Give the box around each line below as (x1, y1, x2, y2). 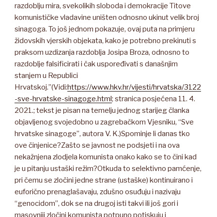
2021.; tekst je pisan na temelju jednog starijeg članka (15, 106, 189, 115)
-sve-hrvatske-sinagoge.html (15, 94, 112, 103)
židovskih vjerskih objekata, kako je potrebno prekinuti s (15, 36, 196, 45)
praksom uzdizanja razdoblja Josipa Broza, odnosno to (15, 47, 189, 57)
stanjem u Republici (15, 71, 78, 80)
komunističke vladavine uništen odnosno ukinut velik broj (15, 13, 199, 22)
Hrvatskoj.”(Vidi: (15, 82, 67, 92)
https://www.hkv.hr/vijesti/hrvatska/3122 (67, 82, 201, 92)
